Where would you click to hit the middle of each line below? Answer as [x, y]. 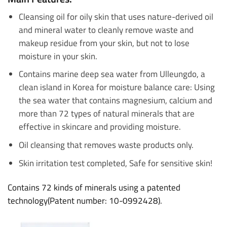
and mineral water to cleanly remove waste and [106, 29]
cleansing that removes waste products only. [111, 145]
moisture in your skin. [58, 56]
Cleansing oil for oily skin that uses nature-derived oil [116, 16]
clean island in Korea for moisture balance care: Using [117, 87]
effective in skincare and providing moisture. [100, 127]
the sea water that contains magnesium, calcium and [115, 100]
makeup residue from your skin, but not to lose [104, 43]
